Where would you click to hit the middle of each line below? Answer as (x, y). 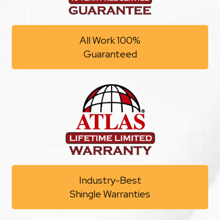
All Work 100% (110, 40)
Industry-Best (110, 180)
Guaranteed (110, 54)
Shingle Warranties (110, 194)
